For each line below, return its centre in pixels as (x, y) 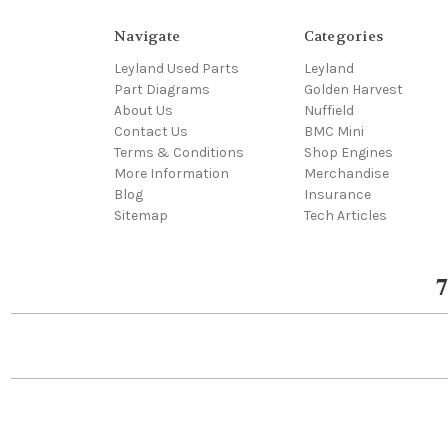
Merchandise (346, 173)
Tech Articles (345, 215)
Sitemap (141, 215)
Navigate (147, 35)
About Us (143, 110)
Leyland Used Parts (176, 68)
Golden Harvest (353, 89)
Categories (343, 35)
